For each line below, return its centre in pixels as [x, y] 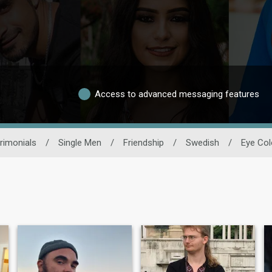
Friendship [144, 142]
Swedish [202, 142]
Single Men [80, 142]
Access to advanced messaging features [177, 94]
